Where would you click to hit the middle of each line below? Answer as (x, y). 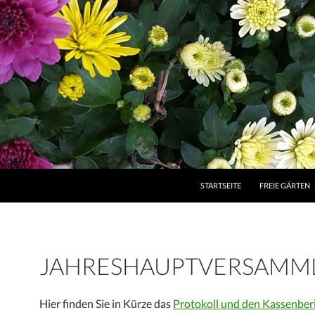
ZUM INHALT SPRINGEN (242, 173)
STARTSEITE (221, 185)
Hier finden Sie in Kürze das (106, 303)
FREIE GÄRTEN (285, 185)
